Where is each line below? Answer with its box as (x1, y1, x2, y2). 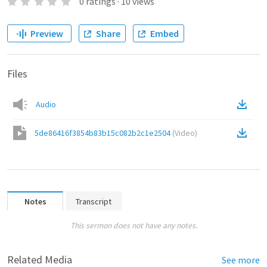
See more (222, 254, 260, 266)
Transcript (76, 196, 111, 207)
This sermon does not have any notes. (70, 221, 197, 231)
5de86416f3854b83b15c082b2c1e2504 (35, 128, 170, 138)
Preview (30, 27, 63, 39)
